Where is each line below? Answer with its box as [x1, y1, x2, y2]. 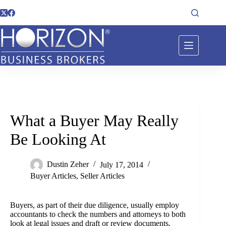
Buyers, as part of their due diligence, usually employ [10, 201, 179, 210]
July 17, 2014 [100, 160, 143, 169]
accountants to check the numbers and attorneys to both [10, 210, 186, 219]
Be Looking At [10, 130, 106, 149]
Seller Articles [80, 172, 125, 181]
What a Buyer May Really [10, 111, 179, 130]
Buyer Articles [30, 172, 76, 181]
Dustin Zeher [47, 160, 89, 169]
